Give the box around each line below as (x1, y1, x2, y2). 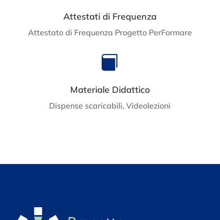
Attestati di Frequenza (63, 10, 157, 22)
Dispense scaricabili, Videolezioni (49, 100, 171, 110)
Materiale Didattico (70, 83, 150, 95)
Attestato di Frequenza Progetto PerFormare (27, 27, 192, 37)
